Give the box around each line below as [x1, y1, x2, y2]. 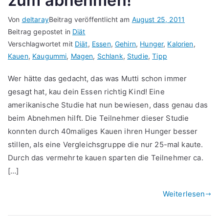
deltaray [22, 15, 49, 24]
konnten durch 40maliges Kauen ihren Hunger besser [8, 127, 198, 136]
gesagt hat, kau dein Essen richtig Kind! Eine [8, 87, 165, 97]
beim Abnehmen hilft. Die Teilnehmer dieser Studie [8, 113, 189, 123]
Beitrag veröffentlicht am [48, 15, 132, 24]
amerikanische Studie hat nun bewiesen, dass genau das [8, 100, 208, 110]
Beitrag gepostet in [8, 27, 73, 36]
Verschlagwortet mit [8, 40, 75, 48]
